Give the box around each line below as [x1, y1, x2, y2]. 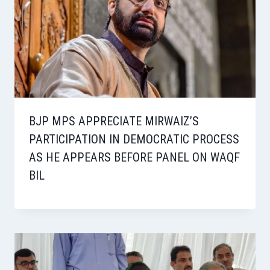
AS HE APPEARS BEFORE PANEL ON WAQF [29, 150, 240, 165]
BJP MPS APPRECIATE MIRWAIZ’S [29, 114, 199, 129]
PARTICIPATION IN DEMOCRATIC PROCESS [29, 132, 239, 147]
